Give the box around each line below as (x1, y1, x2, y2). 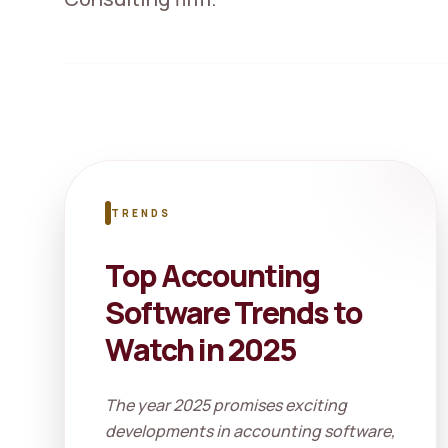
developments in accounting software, (105, 420, 395, 442)
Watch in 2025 (105, 329, 297, 370)
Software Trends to (105, 292, 362, 333)
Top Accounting (105, 255, 319, 296)
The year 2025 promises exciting (105, 394, 347, 416)
